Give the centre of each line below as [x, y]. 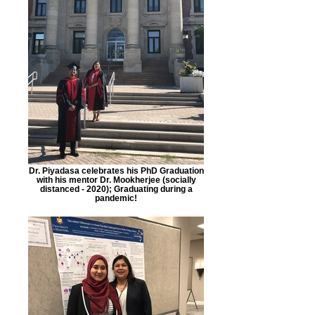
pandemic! [116, 198]
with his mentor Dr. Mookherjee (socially [116, 180]
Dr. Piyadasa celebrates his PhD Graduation [116, 171]
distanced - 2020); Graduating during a [116, 189]
